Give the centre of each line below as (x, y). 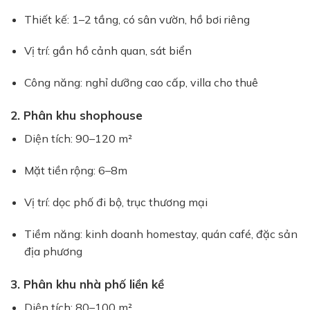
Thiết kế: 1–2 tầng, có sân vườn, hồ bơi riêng (137, 19)
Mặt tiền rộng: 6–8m (76, 171)
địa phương (53, 251)
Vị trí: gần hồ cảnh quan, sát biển (108, 51)
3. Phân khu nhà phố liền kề (87, 284)
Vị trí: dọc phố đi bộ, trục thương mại (116, 202)
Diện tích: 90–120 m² (78, 139)
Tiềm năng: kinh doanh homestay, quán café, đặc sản (161, 234)
